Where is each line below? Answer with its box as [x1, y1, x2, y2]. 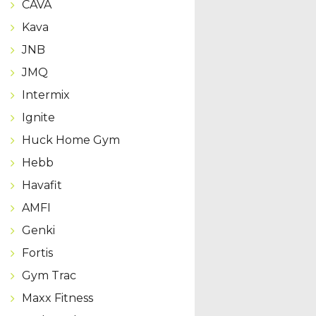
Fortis [21, 245, 53, 260]
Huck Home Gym [21, 133, 120, 147]
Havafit [21, 178, 62, 192]
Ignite [21, 110, 55, 124]
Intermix [21, 87, 70, 102]
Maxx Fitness [21, 291, 93, 305]
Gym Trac [21, 268, 76, 282]
